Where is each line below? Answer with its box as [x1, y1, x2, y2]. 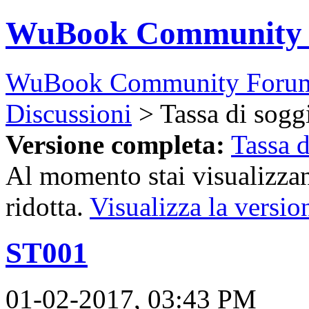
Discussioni [6, 98, 132, 128]
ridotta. [6, 191, 90, 221]
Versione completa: [6, 129, 225, 159]
